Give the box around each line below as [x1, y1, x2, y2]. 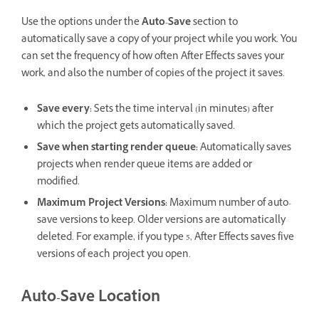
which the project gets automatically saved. [37, 118, 235, 135]
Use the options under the [21, 14, 142, 31]
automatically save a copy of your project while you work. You [21, 31, 297, 48]
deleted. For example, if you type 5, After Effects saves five [37, 229, 294, 246]
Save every [37, 101, 90, 118]
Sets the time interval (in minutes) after [92, 101, 273, 118]
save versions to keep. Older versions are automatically [37, 212, 286, 229]
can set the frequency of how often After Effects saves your [21, 48, 284, 66]
